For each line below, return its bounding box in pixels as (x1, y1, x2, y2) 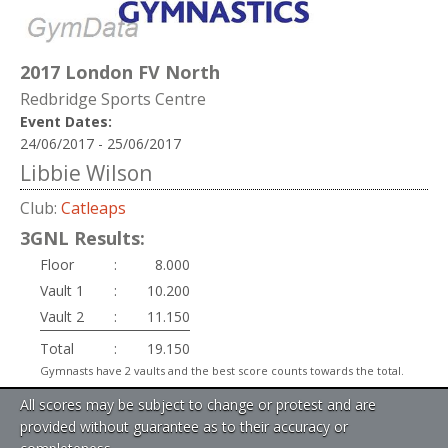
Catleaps (61, 196, 126, 219)
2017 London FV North (20, 60, 220, 85)
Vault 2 (40, 306, 84, 326)
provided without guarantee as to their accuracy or (20, 416, 348, 436)
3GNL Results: (20, 226, 145, 251)
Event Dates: (20, 111, 112, 131)
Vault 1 (40, 280, 84, 300)
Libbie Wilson (20, 158, 152, 187)
